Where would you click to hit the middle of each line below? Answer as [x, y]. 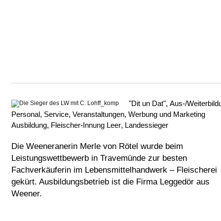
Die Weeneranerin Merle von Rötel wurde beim [97, 147]
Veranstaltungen [98, 114]
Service [56, 114]
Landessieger [147, 125]
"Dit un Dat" [147, 104]
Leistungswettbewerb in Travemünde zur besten [99, 158]
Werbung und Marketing [167, 114]
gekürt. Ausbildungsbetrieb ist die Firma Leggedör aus [110, 182]
